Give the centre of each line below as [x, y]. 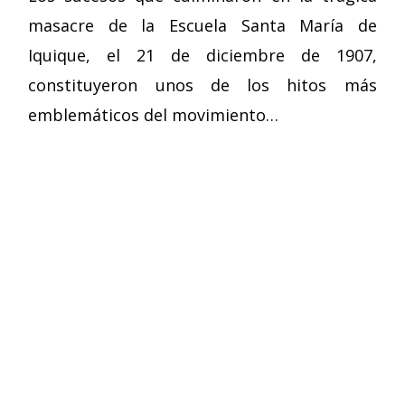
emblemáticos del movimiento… [154, 115]
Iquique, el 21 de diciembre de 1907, [202, 55]
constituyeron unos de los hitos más [202, 85]
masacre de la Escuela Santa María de [202, 25]
